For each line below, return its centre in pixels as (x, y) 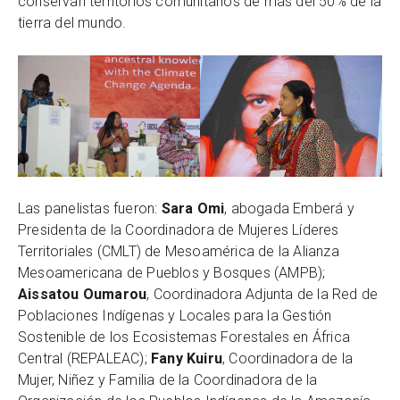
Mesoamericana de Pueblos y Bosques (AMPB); (172, 273)
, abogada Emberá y (289, 209)
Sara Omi (193, 209)
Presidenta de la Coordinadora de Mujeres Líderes (179, 230)
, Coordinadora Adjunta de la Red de (262, 295)
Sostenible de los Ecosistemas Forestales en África (184, 337)
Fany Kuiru (187, 359)
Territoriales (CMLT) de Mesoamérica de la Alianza (179, 252)
